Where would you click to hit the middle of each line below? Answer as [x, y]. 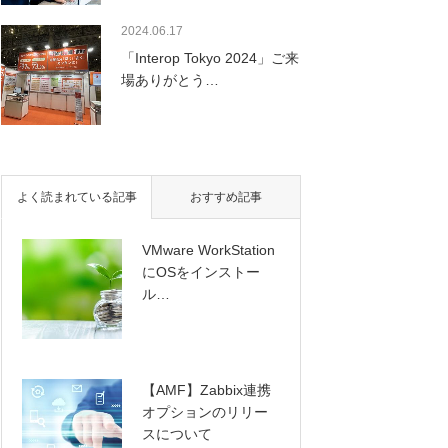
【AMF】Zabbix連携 [206, 390]
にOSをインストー [201, 272]
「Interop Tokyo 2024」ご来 [210, 58]
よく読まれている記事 [76, 197]
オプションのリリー [205, 412]
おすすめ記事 [226, 197]
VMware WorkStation [208, 250]
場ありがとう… [170, 80]
